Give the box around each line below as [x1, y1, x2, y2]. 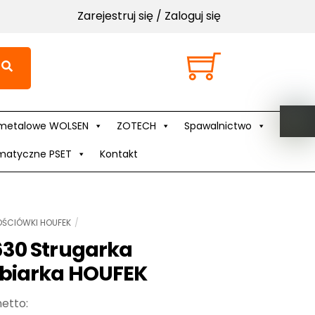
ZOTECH [116, 118, 156, 133]
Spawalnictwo [184, 118, 252, 133]
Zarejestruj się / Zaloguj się [77, 8, 221, 24]
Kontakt [99, 146, 138, 161]
